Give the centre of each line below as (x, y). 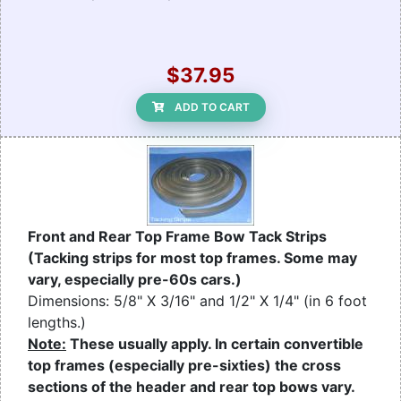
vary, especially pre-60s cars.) (135, 280)
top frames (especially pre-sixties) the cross (184, 366)
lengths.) (57, 323)
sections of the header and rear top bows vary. (191, 387)
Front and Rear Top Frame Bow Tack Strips (177, 237)
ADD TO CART (212, 107)
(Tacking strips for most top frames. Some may (192, 258)
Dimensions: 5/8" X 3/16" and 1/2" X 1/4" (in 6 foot (197, 301)
